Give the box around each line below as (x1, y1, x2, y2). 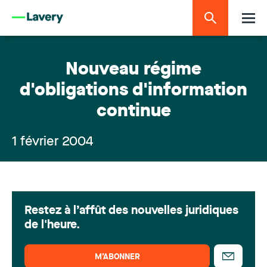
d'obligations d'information (20, 82, 247, 100)
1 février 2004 (12, 135, 94, 148)
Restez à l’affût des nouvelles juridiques (24, 205, 238, 217)
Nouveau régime (66, 61, 201, 79)
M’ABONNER (94, 253, 140, 261)
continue (96, 103, 171, 120)
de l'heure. (24, 219, 80, 231)
